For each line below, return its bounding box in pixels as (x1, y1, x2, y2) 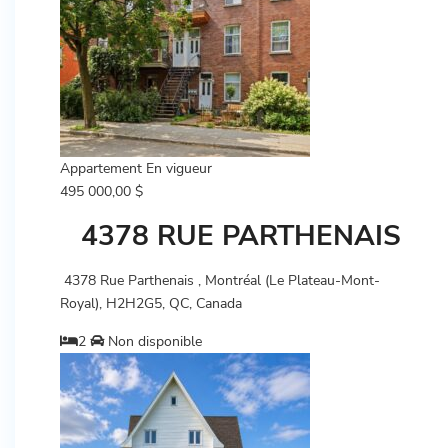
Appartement (60, 159, 142, 178)
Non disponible (104, 332, 202, 351)
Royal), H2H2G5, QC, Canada (60, 294, 242, 313)
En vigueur (146, 159, 212, 178)
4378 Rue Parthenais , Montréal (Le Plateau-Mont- (60, 271, 380, 290)
